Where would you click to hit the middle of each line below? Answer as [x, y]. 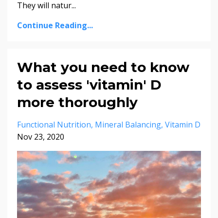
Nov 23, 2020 [41, 136]
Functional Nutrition [54, 124]
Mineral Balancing [128, 124]
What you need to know [103, 67]
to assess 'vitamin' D [89, 84]
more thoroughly [77, 102]
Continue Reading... [55, 25]
